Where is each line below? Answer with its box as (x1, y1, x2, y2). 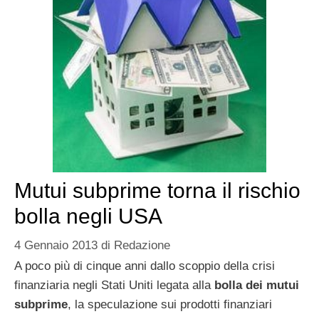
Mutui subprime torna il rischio (14, 178, 300, 202)
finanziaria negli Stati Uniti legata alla (14, 278, 214, 293)
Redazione (114, 239, 170, 253)
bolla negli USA (14, 204, 162, 228)
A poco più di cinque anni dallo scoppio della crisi (14, 259, 275, 273)
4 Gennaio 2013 (14, 239, 98, 253)
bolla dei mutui (214, 278, 299, 293)
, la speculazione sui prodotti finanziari (68, 298, 272, 312)
